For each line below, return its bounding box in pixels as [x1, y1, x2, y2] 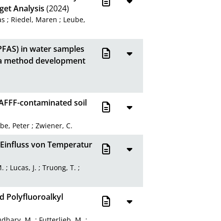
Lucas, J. [10, 162, 37, 172]
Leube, [63, 14, 86, 24]
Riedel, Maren [11, 14, 58, 24]
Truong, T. [42, 162, 76, 172]
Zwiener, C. [36, 120, 73, 130]
